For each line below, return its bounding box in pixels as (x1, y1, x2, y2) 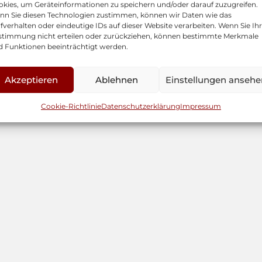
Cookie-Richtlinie (40, 102, 101, 111)
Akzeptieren (5, 74, 58, 85)
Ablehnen (95, 74, 138, 85)
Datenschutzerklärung (101, 102, 180, 111)
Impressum (180, 102, 221, 111)
